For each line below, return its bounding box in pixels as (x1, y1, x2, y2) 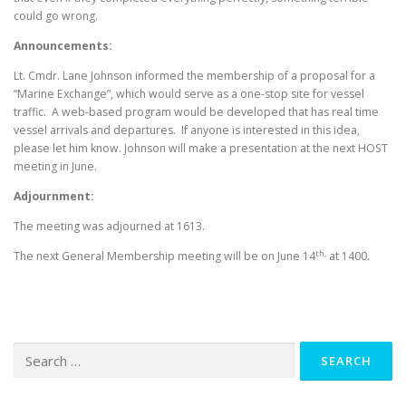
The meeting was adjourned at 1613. (14, 218, 205, 235)
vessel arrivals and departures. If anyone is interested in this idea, (14, 122, 360, 138)
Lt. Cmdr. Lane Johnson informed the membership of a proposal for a (14, 68, 375, 83)
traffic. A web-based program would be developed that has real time (14, 104, 379, 120)
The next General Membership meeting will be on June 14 (14, 248, 315, 265)
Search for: (14, 343, 71, 359)
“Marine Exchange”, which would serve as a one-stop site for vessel (14, 86, 364, 101)
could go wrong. (14, 7, 98, 24)
